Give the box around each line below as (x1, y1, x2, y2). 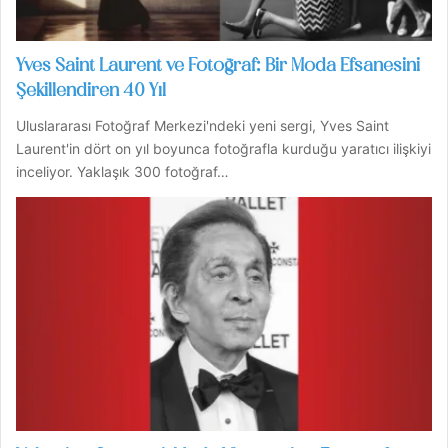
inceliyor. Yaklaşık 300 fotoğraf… (16, 162, 229, 180)
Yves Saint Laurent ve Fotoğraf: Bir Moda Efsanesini (16, 57, 420, 75)
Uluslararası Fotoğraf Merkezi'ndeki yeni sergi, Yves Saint (16, 116, 389, 134)
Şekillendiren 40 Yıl (16, 82, 166, 100)
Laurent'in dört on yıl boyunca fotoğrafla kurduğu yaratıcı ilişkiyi (16, 139, 431, 157)
